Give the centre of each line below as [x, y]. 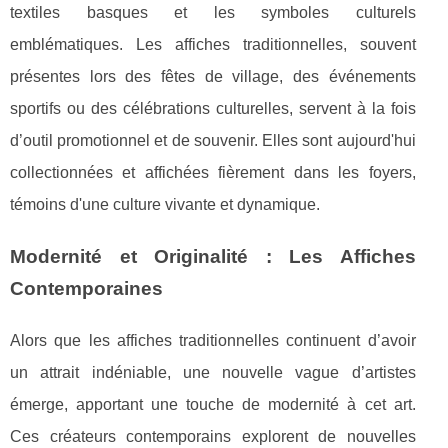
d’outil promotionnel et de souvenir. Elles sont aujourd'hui [213, 140]
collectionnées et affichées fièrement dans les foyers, [213, 172]
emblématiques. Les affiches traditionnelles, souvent [213, 44]
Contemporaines [86, 288]
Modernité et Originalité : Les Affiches [213, 256]
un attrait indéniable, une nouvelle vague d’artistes [213, 372]
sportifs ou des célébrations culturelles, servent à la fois [213, 108]
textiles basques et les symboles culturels [213, 12]
